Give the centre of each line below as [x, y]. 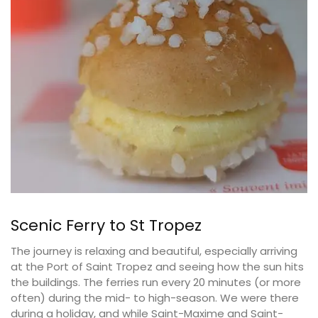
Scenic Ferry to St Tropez [106, 226]
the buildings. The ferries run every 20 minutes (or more [156, 283]
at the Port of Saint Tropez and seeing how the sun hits [157, 267]
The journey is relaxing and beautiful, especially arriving [154, 251]
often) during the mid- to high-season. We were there [155, 298]
